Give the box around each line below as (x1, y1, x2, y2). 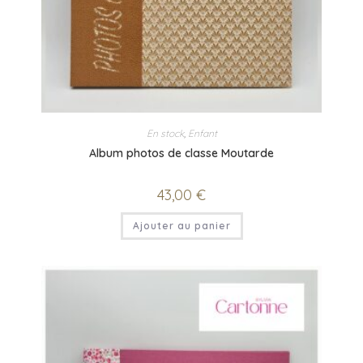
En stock (146, 126, 184, 139)
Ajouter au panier (132, 219, 231, 232)
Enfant (187, 126, 217, 139)
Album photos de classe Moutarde (89, 145, 274, 160)
